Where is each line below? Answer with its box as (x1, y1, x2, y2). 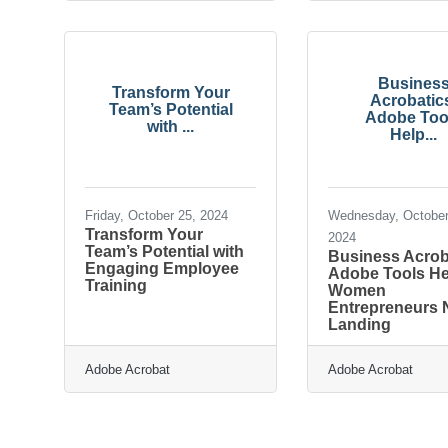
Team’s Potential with (85, 242, 244, 260)
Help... (390, 126, 438, 144)
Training (85, 276, 147, 294)
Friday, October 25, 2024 (85, 207, 228, 223)
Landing (328, 315, 392, 333)
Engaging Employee (85, 259, 239, 277)
